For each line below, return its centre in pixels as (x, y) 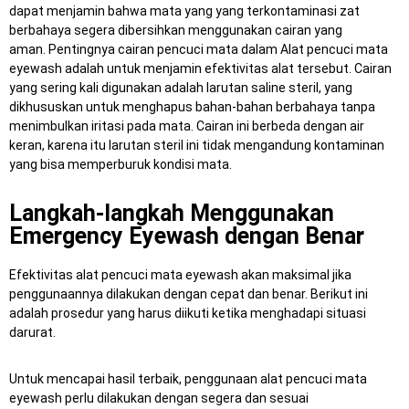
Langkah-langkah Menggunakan (172, 213)
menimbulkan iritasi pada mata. (103, 126)
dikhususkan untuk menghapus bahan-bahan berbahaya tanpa (192, 107)
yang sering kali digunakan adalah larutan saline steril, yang (181, 88)
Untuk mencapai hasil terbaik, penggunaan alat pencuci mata (188, 379)
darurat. (32, 332)
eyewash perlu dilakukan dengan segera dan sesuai (159, 398)
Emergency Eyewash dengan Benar (187, 236)
